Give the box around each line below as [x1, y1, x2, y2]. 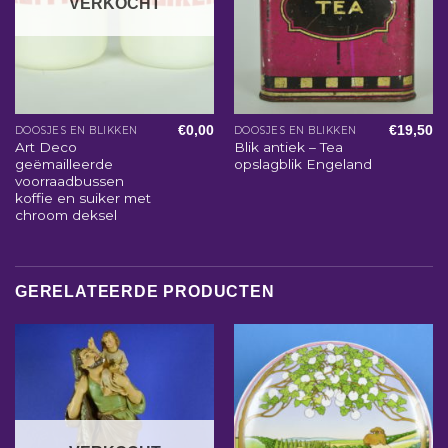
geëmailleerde [14, 156, 113, 173]
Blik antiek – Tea [233, 139, 343, 156]
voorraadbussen [14, 173, 124, 190]
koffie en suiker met [14, 190, 151, 207]
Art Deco [14, 139, 77, 156]
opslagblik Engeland [233, 156, 372, 173]
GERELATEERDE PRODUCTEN [15, 283, 275, 301]
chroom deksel [14, 207, 117, 224]
